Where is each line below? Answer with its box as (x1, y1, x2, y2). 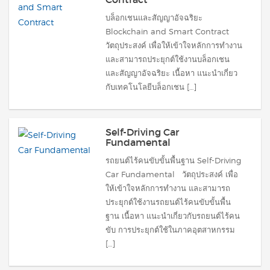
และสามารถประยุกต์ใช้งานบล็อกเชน (105, 54, 230, 64)
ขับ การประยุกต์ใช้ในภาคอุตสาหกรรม (105, 224, 235, 234)
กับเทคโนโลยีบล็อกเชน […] (105, 81, 196, 92)
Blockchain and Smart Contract (105, 26, 234, 36)
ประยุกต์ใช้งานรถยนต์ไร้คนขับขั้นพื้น (105, 196, 231, 207)
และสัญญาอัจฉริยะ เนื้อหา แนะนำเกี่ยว (105, 67, 237, 78)
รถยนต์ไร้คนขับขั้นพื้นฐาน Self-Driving (105, 155, 241, 165)
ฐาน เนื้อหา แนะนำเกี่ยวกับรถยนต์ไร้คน (105, 210, 240, 221)
